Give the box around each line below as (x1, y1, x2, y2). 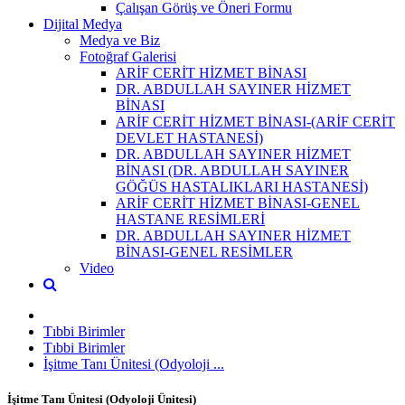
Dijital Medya (43, 15, 122, 32)
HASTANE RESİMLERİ (116, 211, 265, 227)
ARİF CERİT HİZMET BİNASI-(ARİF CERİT (116, 113, 395, 129)
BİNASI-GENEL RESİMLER (116, 243, 293, 259)
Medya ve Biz (80, 32, 160, 48)
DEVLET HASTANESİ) (116, 129, 263, 146)
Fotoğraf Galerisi (80, 48, 176, 64)
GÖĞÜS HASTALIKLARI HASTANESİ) (116, 178, 368, 194)
